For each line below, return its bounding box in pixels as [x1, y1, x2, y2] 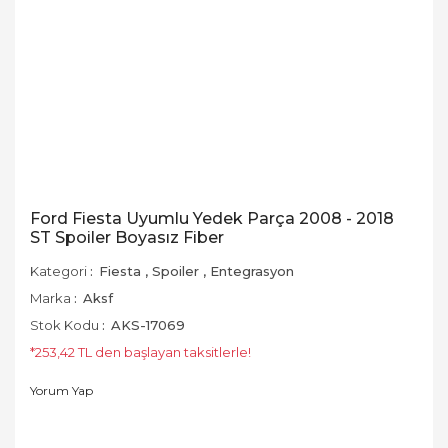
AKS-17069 [111, 317, 185, 333]
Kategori [30, 263, 87, 279]
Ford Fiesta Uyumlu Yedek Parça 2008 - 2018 [30, 209, 394, 228]
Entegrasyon [210, 263, 294, 279]
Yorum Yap [30, 383, 93, 398]
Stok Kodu [30, 317, 99, 333]
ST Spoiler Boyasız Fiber [30, 228, 224, 247]
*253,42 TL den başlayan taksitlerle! [30, 344, 251, 360]
